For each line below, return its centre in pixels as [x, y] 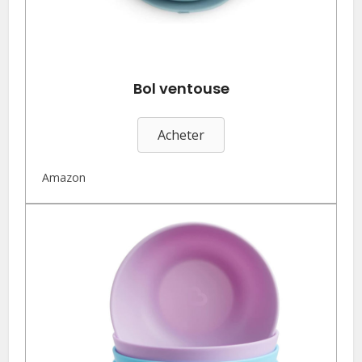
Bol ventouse [181, 88]
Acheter [181, 135]
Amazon [64, 177]
